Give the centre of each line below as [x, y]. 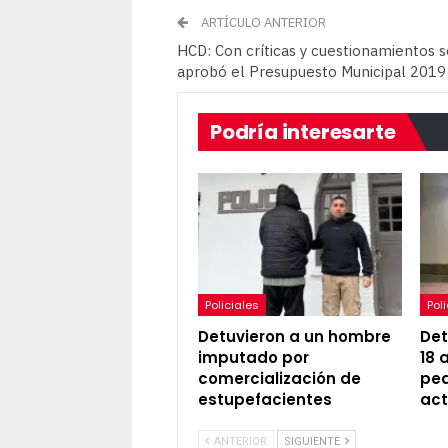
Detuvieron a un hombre [294, 336]
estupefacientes [265, 399]
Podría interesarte [303, 131]
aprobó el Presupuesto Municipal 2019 [311, 71]
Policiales [232, 304]
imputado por [253, 357]
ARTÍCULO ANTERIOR [262, 22]
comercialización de [279, 378]
